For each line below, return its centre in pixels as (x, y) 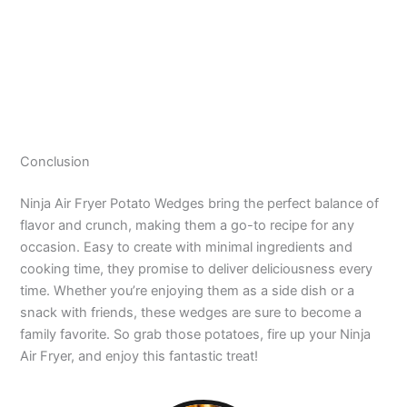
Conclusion (55, 162)
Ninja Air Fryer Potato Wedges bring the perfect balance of (200, 204)
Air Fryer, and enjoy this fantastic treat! (139, 357)
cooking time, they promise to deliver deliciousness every (197, 269)
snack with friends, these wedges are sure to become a (191, 313)
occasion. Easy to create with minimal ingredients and (187, 248)
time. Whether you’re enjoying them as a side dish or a (188, 291)
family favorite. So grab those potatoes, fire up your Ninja (196, 335)
